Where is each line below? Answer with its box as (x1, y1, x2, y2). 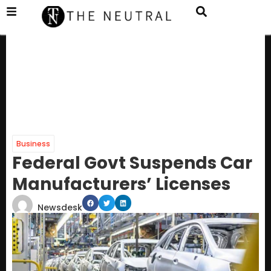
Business (16, 139, 50, 149)
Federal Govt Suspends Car (12, 151, 252, 175)
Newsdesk (38, 201, 82, 214)
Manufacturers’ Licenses (12, 172, 230, 197)
